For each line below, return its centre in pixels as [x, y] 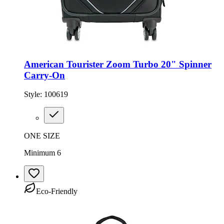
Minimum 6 [42, 153]
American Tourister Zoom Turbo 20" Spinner [118, 64]
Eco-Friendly [57, 191]
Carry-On [44, 75]
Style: [34, 94]
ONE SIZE [42, 136]
